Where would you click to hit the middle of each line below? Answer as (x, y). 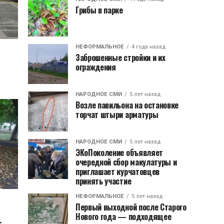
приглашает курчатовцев (117, 171)
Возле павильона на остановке (127, 105)
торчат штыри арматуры (117, 114)
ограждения (96, 67)
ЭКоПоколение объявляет (119, 152)
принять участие (103, 181)
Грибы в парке (99, 10)
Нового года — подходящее (123, 216)
